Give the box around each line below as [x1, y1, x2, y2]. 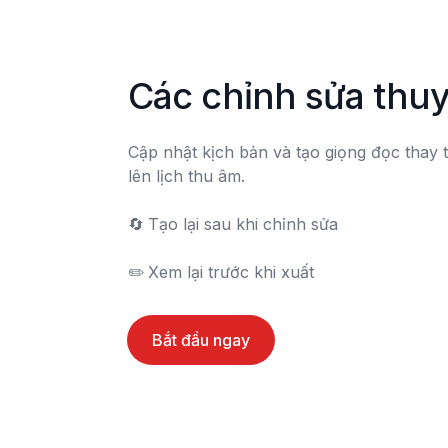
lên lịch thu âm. [128, 165, 245, 186]
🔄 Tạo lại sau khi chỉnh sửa [128, 213, 144, 234]
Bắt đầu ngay [152, 329, 250, 350]
